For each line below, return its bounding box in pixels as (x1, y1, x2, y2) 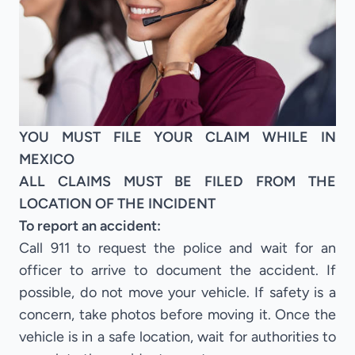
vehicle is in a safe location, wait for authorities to (19, 327, 336, 345)
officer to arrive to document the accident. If (19, 261, 336, 279)
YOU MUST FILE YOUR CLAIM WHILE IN (19, 128, 336, 146)
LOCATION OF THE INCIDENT (19, 194, 216, 212)
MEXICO (19, 150, 74, 168)
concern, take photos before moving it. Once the (19, 305, 336, 323)
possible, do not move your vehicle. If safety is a (19, 283, 336, 301)
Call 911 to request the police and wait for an (19, 239, 336, 257)
